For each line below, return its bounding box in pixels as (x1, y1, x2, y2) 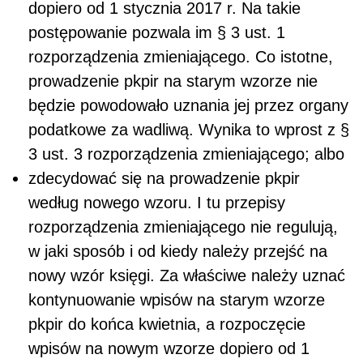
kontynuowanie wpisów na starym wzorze (28, 290, 325, 309)
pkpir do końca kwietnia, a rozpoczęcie (28, 314, 305, 333)
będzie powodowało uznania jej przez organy (28, 96, 348, 114)
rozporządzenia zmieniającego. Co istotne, (28, 47, 333, 66)
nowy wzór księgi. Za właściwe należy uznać (28, 266, 345, 284)
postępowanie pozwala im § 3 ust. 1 (28, 23, 285, 41)
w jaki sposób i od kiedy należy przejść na (28, 241, 327, 260)
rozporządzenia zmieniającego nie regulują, (28, 217, 338, 236)
